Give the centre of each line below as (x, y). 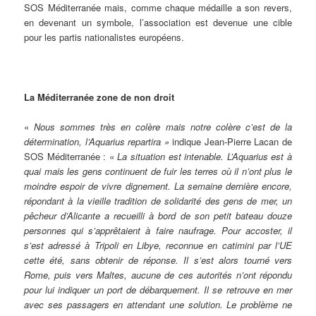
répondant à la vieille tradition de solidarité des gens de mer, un (158, 200)
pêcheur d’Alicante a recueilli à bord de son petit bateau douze (158, 215)
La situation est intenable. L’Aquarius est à (205, 156)
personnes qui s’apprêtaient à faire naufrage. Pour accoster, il (158, 230)
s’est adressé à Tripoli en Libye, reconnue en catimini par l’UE (158, 245)
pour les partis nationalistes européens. (104, 37)
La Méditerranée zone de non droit (99, 97)
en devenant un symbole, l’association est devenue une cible (158, 23)
